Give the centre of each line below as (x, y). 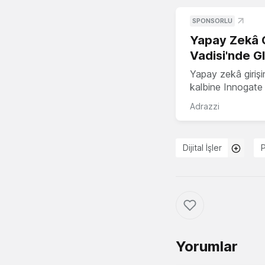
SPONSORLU (212, 21)
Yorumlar (207, 247)
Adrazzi (205, 106)
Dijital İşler (202, 148)
